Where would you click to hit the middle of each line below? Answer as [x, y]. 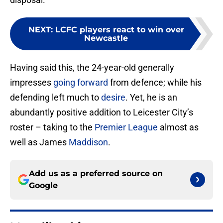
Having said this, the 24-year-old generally [92, 68]
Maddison [88, 142]
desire [113, 98]
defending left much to [56, 98]
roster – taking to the [52, 127]
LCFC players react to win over [119, 30]
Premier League [126, 127]
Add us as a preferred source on [96, 174]
